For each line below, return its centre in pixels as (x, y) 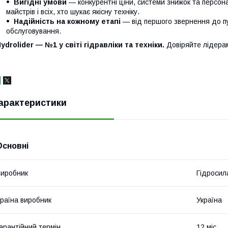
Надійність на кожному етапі (67, 22)
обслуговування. (34, 31)
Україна (209, 200)
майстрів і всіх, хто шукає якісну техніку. (73, 12)
